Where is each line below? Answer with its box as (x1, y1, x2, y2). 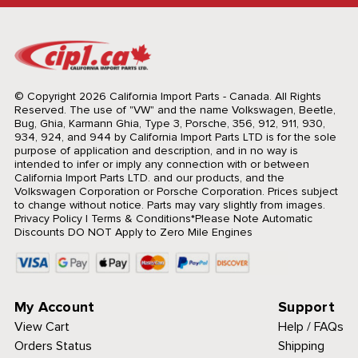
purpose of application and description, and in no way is (14, 143, 298, 157)
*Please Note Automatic (190, 211, 312, 225)
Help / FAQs (278, 318, 344, 335)
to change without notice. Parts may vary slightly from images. (14, 197, 325, 212)
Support (278, 297, 335, 316)
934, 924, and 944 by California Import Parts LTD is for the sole (14, 129, 336, 144)
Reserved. (14, 102, 66, 117)
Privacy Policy (14, 211, 82, 225)
